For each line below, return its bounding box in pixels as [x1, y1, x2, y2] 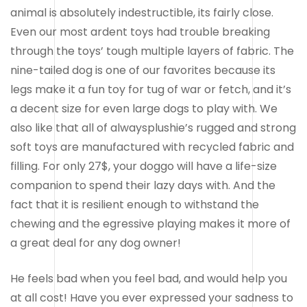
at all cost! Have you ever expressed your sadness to [10, 289, 293, 306]
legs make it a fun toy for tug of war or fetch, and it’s [10, 81, 291, 97]
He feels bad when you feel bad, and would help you [10, 270, 287, 286]
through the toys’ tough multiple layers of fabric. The [10, 42, 294, 59]
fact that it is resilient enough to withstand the [10, 196, 259, 212]
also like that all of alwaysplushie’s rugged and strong [10, 119, 296, 136]
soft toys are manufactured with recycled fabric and [10, 138, 294, 155]
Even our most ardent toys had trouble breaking [10, 23, 270, 40]
